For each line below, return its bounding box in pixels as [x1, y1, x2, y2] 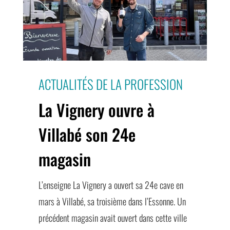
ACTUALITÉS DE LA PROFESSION [38, 74, 183, 94]
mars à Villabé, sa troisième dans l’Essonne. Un [38, 195, 186, 208]
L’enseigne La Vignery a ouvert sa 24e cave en [38, 178, 183, 192]
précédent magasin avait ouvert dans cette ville [38, 211, 187, 225]
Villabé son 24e [38, 122, 136, 147]
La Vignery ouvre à [38, 98, 155, 122]
